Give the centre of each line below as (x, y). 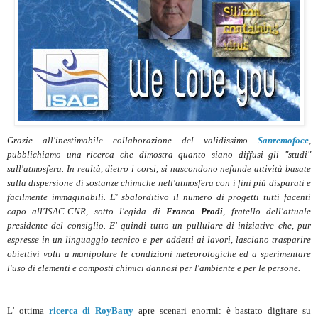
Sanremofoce (283, 140)
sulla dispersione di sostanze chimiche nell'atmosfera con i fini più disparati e (159, 182)
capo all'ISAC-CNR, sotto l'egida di (87, 211)
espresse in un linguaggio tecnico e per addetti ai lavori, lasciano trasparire (159, 239)
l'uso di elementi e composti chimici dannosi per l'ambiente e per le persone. (154, 268)
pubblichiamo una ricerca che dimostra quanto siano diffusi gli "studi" (159, 154)
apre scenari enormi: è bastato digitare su (225, 310)
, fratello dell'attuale (267, 211)
